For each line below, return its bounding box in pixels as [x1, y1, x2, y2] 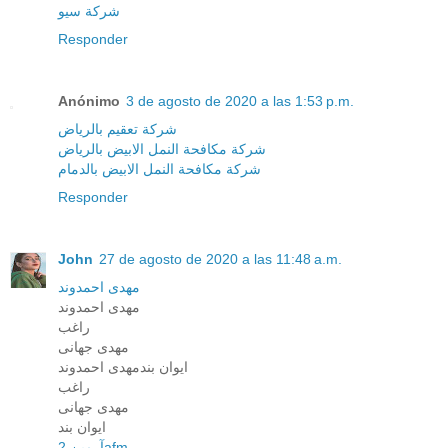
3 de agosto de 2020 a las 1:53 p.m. [126, 93, 354, 110]
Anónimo [58, 93, 120, 110]
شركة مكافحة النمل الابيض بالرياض [58, 141, 266, 158]
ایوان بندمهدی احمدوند [58, 359, 188, 376]
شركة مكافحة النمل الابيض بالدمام [58, 161, 261, 178]
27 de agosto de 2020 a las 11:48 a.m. [99, 251, 342, 268]
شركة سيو [58, 3, 120, 20]
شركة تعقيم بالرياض [58, 121, 177, 138]
